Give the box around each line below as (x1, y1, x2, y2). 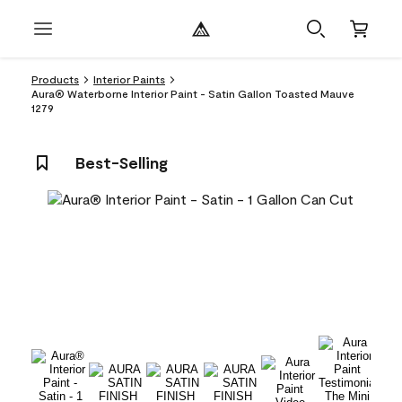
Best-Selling (75, 153, 168, 172)
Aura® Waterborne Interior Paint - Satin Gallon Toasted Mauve (31, 87, 354, 100)
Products (31, 73, 79, 85)
